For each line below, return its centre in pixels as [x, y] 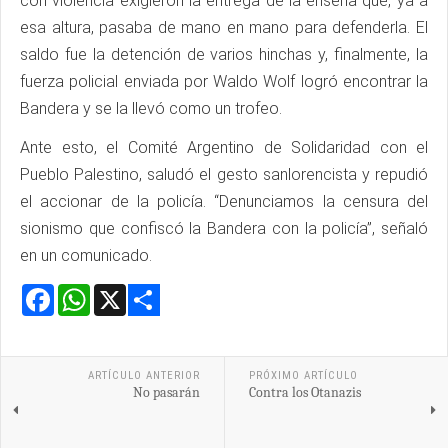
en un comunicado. [86, 256]
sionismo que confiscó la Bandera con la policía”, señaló [224, 229]
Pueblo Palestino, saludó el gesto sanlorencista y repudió [224, 175]
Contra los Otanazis [304, 393]
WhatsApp [126, 292]
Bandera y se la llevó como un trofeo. [151, 109]
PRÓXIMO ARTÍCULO [303, 376]
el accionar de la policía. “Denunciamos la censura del [224, 202]
